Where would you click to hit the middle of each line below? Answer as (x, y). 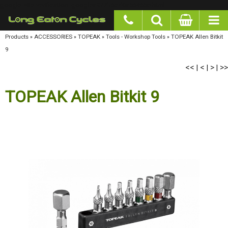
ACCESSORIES (48, 36)
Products (16, 36)
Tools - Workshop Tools (125, 36)
